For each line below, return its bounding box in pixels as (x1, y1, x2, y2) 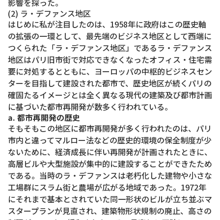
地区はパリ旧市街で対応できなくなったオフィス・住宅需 (8, 53, 212, 65)
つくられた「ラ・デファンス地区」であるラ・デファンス (8, 41, 212, 54)
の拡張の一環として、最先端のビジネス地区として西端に (8, 29, 212, 42)
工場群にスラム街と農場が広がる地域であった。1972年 (8, 181, 206, 193)
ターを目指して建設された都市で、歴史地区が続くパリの (8, 77, 212, 89)
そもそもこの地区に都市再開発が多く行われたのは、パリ (8, 122, 212, 134)
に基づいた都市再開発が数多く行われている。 (8, 100, 172, 112)
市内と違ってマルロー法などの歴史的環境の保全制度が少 (8, 134, 212, 146)
